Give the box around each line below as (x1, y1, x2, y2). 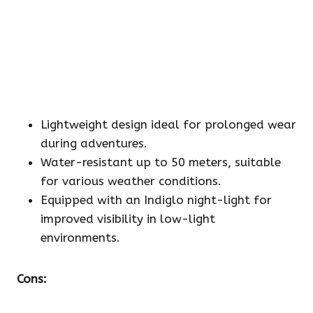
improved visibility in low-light (41, 212, 215, 226)
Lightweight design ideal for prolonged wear (41, 117, 296, 132)
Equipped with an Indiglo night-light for (41, 193, 272, 208)
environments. (41, 231, 120, 245)
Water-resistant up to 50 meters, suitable (41, 155, 281, 170)
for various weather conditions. (41, 174, 221, 189)
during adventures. (41, 136, 147, 151)
